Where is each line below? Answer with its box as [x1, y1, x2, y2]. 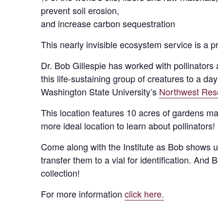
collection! [41, 166, 80, 179]
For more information [41, 187, 125, 200]
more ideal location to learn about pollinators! [41, 119, 215, 132]
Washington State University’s [41, 85, 159, 98]
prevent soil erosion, [41, 4, 119, 17]
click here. [125, 187, 164, 200]
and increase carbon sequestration [41, 17, 175, 30]
